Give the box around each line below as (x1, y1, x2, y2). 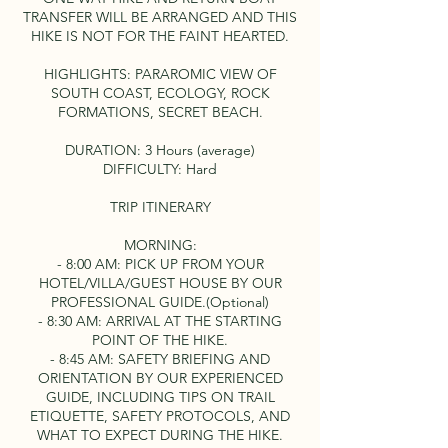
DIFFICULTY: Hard (103, 160, 217, 178)
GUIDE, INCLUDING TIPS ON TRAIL (45, 388, 275, 406)
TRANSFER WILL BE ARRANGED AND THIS (23, 8, 297, 26)
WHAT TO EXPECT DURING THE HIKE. (37, 426, 283, 444)
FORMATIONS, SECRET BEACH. (57, 103, 263, 121)
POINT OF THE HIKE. (92, 331, 228, 349)
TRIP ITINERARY (109, 198, 211, 216)
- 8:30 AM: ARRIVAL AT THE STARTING (38, 312, 282, 330)
